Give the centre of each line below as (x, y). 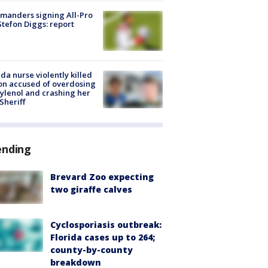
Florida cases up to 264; (103, 237)
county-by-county (92, 250)
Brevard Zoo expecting (102, 176)
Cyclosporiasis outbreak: (106, 225)
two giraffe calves (91, 189)
